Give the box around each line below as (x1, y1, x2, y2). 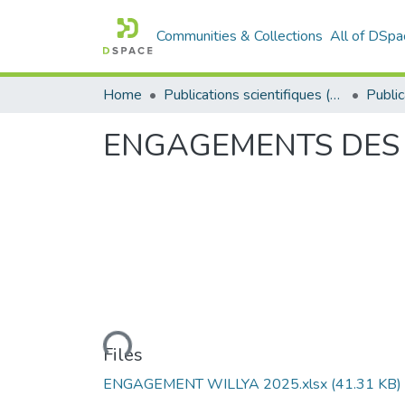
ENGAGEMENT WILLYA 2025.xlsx (103, 373, 331, 394)
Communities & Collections (156, 26, 324, 46)
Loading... (70, 332, 129, 356)
